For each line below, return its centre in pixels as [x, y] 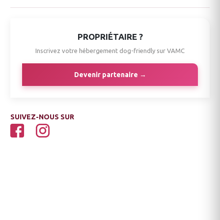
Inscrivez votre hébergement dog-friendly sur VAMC [110, 50]
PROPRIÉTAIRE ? [110, 36]
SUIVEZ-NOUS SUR [42, 117]
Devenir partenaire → [110, 74]
